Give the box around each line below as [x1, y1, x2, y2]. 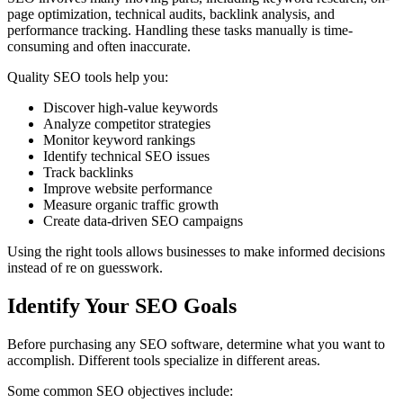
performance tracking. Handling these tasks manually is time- [7, 22, 353, 38]
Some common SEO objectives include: [7, 382, 233, 399]
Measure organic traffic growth [43, 196, 219, 212]
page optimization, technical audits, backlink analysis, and [7, 5, 335, 22]
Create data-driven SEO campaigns [43, 212, 243, 228]
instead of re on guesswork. [7, 259, 163, 275]
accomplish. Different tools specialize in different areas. [7, 352, 320, 368]
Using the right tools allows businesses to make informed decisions [7, 243, 385, 259]
